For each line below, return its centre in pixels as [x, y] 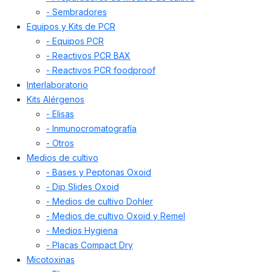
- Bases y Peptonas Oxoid [99, 172]
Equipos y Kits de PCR [71, 27]
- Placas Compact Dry [90, 245]
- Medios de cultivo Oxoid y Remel [116, 216]
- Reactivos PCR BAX [88, 56]
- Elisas [60, 114]
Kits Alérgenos [56, 100]
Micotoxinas [51, 260]
